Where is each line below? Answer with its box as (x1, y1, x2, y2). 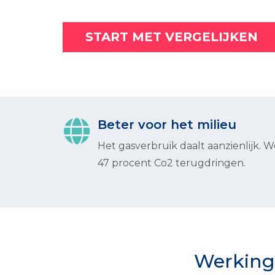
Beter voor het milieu (98, 117, 236, 132)
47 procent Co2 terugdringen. (98, 157, 246, 169)
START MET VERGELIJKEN (85, 29, 258, 44)
